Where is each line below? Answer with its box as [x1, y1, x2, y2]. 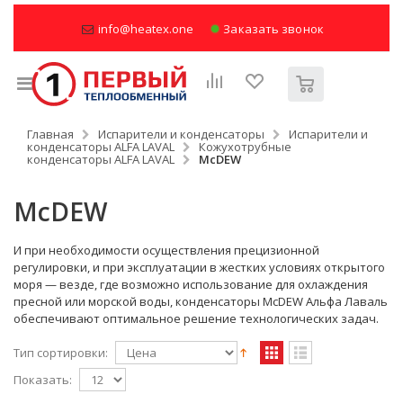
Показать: [13, 371, 72, 388]
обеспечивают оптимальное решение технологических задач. [13, 310, 379, 327]
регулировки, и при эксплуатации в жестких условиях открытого [13, 259, 385, 276]
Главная [27, 126, 74, 143]
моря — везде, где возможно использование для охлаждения [13, 276, 368, 293]
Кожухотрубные [198, 139, 291, 156]
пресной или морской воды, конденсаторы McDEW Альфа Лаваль [13, 293, 388, 310]
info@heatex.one [98, 21, 194, 37]
